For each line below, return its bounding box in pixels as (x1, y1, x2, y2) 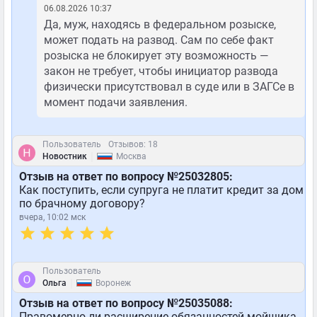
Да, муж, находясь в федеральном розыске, (44, 18, 276, 31)
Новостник (42, 151, 87, 161)
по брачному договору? (19, 197, 145, 210)
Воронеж (96, 278, 131, 288)
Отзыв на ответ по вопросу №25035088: (19, 296, 233, 310)
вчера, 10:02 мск (19, 212, 86, 222)
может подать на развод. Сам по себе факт (44, 33, 274, 47)
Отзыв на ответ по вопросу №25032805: (19, 170, 233, 183)
